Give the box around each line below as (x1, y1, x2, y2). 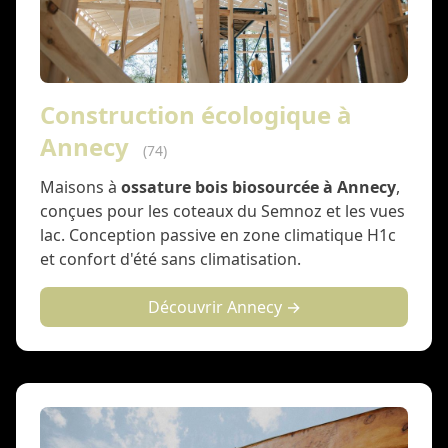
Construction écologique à (40, 98, 352, 131)
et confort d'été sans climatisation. (40, 248, 301, 270)
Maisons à (40, 176, 121, 198)
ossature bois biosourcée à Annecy (121, 176, 396, 198)
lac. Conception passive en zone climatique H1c (40, 224, 396, 246)
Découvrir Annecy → (147, 296, 301, 318)
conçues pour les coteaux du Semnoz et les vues (40, 200, 405, 222)
